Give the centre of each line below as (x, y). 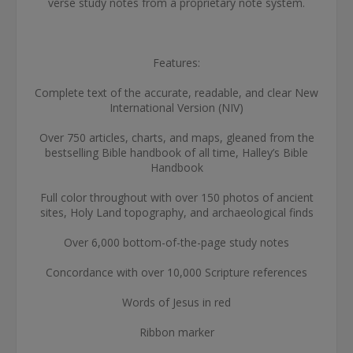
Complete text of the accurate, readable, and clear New (176, 93)
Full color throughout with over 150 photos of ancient (176, 197)
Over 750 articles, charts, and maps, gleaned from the (176, 137)
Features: (176, 63)
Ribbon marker (176, 332)
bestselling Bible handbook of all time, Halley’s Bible (176, 152)
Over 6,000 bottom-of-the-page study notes (176, 242)
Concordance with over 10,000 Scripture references (176, 272)
